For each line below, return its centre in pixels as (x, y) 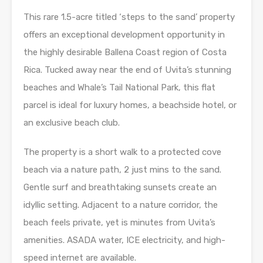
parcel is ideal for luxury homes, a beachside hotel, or (130, 105)
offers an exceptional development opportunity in (124, 35)
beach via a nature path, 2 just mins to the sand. (122, 170)
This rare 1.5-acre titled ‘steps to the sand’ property (129, 17)
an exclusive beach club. (72, 123)
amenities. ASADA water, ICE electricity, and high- (124, 240)
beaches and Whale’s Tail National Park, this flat (119, 88)
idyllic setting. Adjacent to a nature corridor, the (121, 205)
